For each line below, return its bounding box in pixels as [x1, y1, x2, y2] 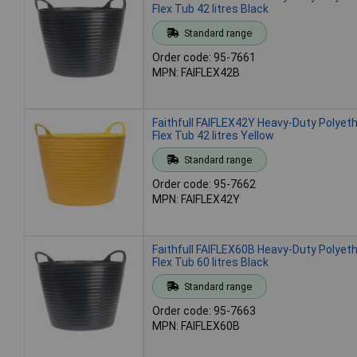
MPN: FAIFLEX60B [152, 319, 240, 332]
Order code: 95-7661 [152, 50, 256, 64]
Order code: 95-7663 [152, 304, 256, 317]
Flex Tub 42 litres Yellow [152, 128, 274, 142]
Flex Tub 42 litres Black [152, 2, 269, 15]
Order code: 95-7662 [152, 177, 256, 190]
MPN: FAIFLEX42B [152, 65, 240, 79]
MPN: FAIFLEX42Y [152, 192, 240, 206]
